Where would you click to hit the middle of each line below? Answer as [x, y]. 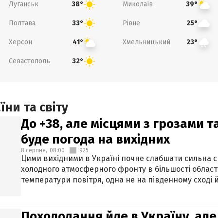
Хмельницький [146, 42]
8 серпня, [34, 150]
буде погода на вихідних [95, 139]
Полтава [22, 23]
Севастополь [29, 61]
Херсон [20, 42]
